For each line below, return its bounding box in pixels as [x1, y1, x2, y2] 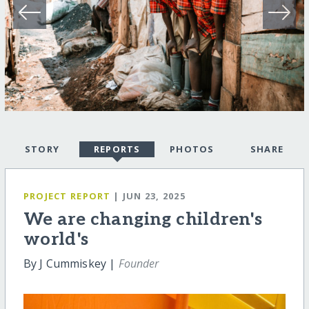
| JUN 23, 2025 [113, 190, 186, 203]
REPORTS [93, 143, 141, 156]
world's [23, 229, 89, 250]
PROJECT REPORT [23, 190, 111, 203]
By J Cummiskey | [23, 256, 119, 271]
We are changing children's [23, 209, 263, 230]
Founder [118, 256, 159, 271]
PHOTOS [169, 143, 215, 156]
